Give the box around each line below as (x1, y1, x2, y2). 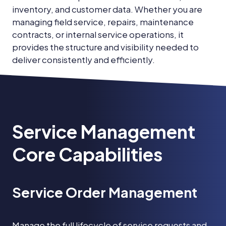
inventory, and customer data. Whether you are (12, 4, 202, 15)
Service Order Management (12, 183, 197, 201)
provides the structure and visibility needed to (12, 41, 199, 52)
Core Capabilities (12, 142, 162, 165)
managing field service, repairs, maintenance (12, 16, 194, 27)
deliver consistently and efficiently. (12, 54, 155, 65)
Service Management (12, 120, 195, 143)
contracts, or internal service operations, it (12, 29, 184, 40)
